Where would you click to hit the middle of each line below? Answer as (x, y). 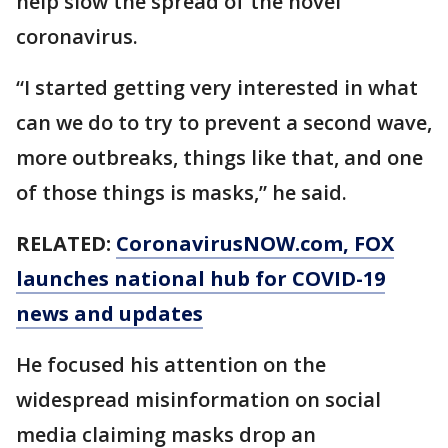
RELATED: (66, 243)
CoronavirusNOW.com (229, 243)
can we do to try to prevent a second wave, (224, 122)
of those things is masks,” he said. (181, 192)
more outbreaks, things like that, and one (219, 157)
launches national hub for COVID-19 (200, 278)
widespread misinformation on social (198, 399)
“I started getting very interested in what (217, 87)
